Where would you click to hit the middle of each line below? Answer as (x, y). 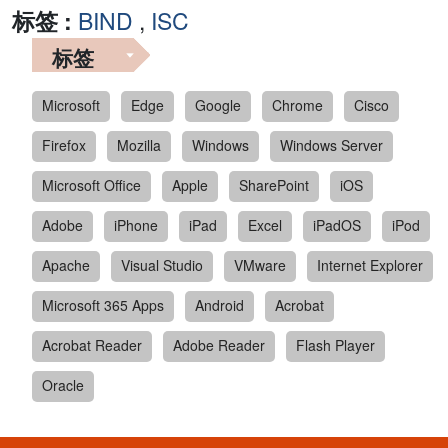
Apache (66, 265)
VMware (260, 265)
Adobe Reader (219, 345)
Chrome (297, 105)
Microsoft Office (91, 185)
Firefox (64, 145)
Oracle (63, 385)
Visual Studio (162, 265)
